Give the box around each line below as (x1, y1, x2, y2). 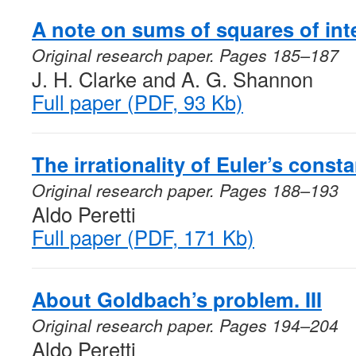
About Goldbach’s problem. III (32, 284, 322, 314)
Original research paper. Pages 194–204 (32, 313, 339, 337)
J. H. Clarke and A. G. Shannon (32, 64, 313, 93)
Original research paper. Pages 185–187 (32, 43, 339, 67)
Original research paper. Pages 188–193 (32, 178, 339, 202)
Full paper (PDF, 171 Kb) (32, 222, 254, 251)
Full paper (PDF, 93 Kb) (32, 87, 243, 116)
